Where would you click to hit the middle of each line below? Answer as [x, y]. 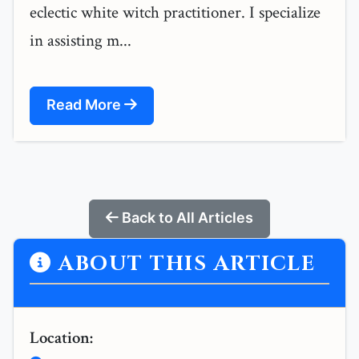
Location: [61, 338]
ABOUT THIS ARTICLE [183, 264]
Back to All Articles [186, 218]
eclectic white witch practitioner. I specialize [175, 13]
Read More [85, 105]
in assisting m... [81, 41]
